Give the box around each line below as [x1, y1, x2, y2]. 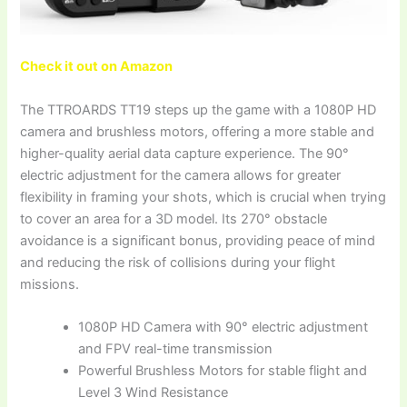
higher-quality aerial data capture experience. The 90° [20, 144, 350, 162]
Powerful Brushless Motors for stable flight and [78, 362, 368, 379]
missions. [20, 275, 80, 293]
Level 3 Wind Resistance [78, 384, 229, 401]
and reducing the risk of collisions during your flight [20, 253, 336, 271]
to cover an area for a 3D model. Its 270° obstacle [20, 210, 328, 227]
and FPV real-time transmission [78, 341, 273, 357]
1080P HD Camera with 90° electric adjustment [78, 319, 369, 335]
